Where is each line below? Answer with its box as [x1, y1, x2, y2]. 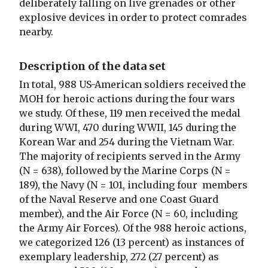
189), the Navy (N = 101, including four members [19, 178, 248, 191]
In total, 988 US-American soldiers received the [19, 78, 246, 90]
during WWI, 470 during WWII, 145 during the [19, 121, 236, 133]
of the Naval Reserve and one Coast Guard [19, 193, 218, 205]
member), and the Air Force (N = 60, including [19, 207, 237, 220]
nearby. [19, 25, 53, 38]
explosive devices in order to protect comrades [19, 11, 247, 23]
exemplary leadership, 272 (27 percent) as [19, 250, 219, 263]
